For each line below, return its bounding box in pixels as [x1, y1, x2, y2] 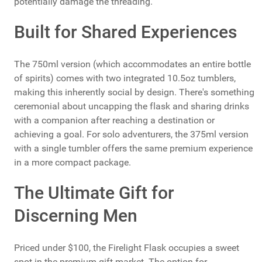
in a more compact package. [14, 156, 131, 168]
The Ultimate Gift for [14, 182, 174, 203]
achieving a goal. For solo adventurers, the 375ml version [14, 128, 249, 140]
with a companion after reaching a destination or [14, 114, 215, 126]
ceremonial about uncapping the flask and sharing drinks [14, 100, 249, 112]
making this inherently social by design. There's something [14, 86, 254, 98]
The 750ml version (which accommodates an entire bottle [14, 58, 251, 70]
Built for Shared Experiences [14, 21, 237, 42]
